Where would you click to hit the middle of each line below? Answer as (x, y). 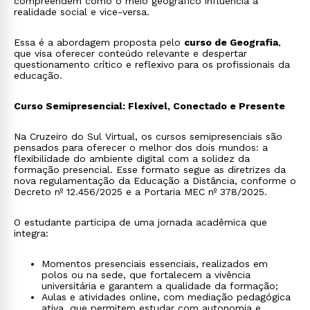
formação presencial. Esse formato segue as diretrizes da (150, 170)
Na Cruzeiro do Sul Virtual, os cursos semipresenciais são (148, 136)
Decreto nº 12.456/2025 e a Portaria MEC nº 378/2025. (140, 192)
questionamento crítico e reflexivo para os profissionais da (152, 64)
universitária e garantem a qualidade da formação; (160, 286)
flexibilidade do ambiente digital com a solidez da (132, 158)
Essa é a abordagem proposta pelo (99, 42)
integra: (31, 233)
